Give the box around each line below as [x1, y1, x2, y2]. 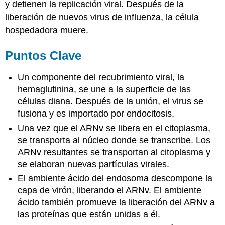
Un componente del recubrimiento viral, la [18, 72, 185, 83]
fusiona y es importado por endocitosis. [18, 108, 175, 119]
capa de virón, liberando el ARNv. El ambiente [18, 185, 202, 196]
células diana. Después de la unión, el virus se [18, 96, 204, 107]
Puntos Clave [5, 48, 82, 62]
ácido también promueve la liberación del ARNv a [18, 197, 215, 208]
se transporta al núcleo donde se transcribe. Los [18, 135, 211, 145]
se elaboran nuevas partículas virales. [18, 159, 170, 169]
